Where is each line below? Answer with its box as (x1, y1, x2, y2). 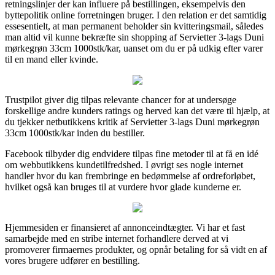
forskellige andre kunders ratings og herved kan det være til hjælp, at (5, 105, 269, 116)
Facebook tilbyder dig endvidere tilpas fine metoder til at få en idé (5, 148, 258, 159)
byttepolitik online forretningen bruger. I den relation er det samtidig (5, 9, 266, 20)
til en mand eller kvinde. (5, 53, 98, 64)
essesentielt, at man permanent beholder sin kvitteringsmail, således (5, 20, 263, 31)
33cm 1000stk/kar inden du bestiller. (5, 127, 145, 138)
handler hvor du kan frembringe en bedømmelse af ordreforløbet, (5, 170, 255, 181)
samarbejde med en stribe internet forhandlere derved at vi (5, 233, 228, 244)
